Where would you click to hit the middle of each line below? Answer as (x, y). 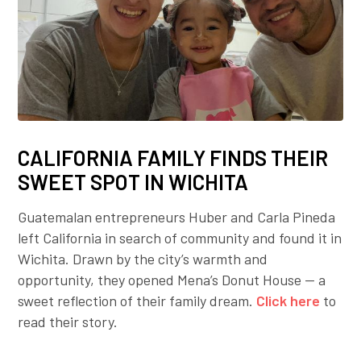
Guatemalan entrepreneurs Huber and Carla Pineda (177, 217)
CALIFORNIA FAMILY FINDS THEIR (173, 158)
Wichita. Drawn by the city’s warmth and (143, 259)
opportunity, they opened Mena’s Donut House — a (172, 280)
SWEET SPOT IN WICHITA (133, 182)
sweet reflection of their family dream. (137, 301)
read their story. (68, 322)
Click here (288, 301)
